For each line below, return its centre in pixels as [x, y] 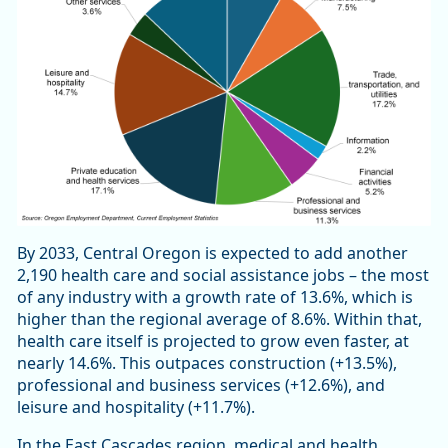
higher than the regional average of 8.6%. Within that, [219, 319]
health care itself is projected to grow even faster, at [213, 341]
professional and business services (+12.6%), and [201, 385]
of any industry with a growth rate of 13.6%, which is [215, 297]
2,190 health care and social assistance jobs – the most [223, 275]
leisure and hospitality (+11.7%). [138, 407]
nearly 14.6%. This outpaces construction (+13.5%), [207, 363]
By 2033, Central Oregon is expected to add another [212, 253]
